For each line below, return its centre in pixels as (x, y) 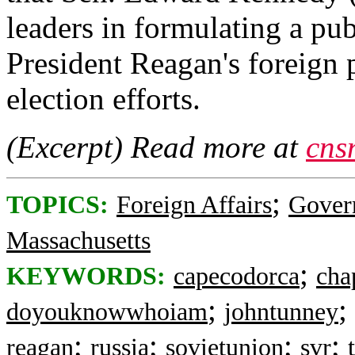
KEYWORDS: (86, 276)
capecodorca (237, 276)
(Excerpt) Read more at (156, 147)
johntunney (281, 312)
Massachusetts (78, 240)
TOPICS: (57, 205)
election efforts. (103, 99)
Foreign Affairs (194, 205)
